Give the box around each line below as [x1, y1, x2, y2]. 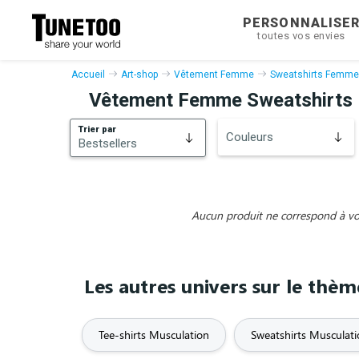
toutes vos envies [257, 30, 345, 42]
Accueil [71, 69, 105, 80]
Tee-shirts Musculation [99, 327, 209, 342]
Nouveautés [83, 201, 144, 214]
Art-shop [121, 69, 158, 80]
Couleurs [226, 130, 273, 144]
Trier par [79, 124, 116, 135]
